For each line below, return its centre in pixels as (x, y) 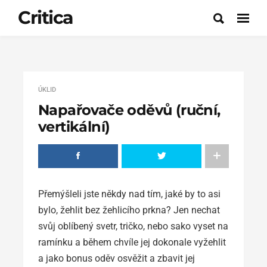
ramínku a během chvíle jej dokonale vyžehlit (132, 242)
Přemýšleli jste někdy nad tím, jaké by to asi (129, 194)
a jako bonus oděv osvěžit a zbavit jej (117, 258)
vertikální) (74, 127)
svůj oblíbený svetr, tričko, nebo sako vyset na (133, 226)
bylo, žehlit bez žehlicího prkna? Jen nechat (129, 210)
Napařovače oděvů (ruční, (129, 110)
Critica (46, 18)
